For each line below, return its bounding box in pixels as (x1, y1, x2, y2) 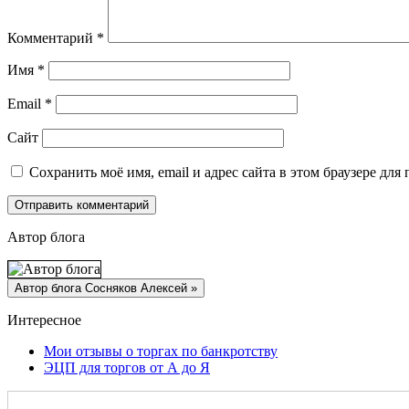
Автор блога (7, 229, 85, 246)
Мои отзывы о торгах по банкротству (44, 343, 278, 360)
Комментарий (7, 30, 97, 47)
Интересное (7, 312, 81, 329)
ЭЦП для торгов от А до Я (44, 360, 210, 376)
